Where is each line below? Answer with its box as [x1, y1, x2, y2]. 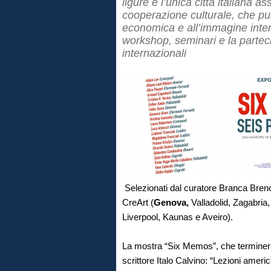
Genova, [154, 197, 191, 207]
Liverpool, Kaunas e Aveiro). [122, 212, 233, 222]
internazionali [122, 47, 186, 59]
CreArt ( [122, 197, 154, 207]
